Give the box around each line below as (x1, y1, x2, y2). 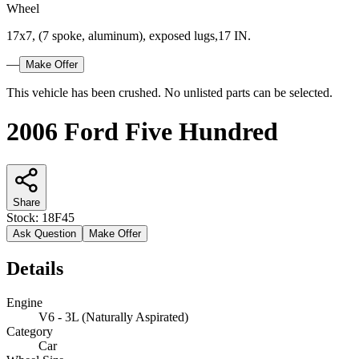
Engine (6, 295, 42, 309)
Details (6, 257, 63, 279)
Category (6, 324, 53, 338)
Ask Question (13, 227, 76, 240)
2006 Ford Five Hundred (6, 117, 278, 147)
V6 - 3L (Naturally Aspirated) (38, 309, 188, 324)
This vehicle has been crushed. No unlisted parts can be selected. (6, 85, 333, 99)
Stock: (6, 210, 42, 224)
